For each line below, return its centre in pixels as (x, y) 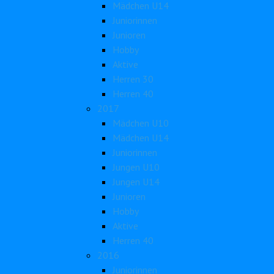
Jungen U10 (136, 167)
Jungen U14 (136, 182)
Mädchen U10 (141, 123)
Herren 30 (133, 79)
